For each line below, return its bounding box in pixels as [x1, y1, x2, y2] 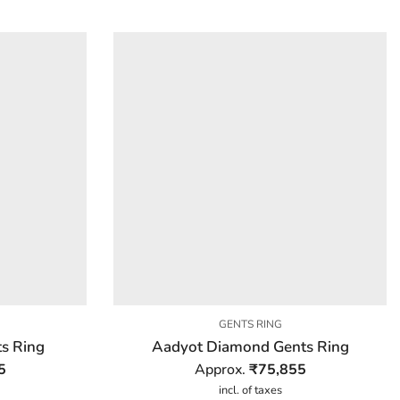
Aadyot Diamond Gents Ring [151, 336, 349, 357]
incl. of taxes [218, 381, 282, 398]
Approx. [194, 359, 249, 379]
